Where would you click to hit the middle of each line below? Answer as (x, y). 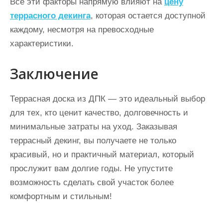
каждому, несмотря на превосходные (82, 29)
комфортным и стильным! (61, 196)
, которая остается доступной (148, 15)
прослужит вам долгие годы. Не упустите (91, 168)
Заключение (54, 73)
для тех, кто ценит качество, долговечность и (99, 112)
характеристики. (42, 43)
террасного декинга (50, 15)
